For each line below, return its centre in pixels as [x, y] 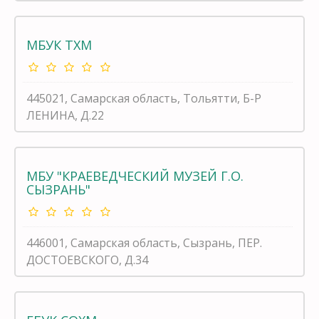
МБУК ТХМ [59, 45]
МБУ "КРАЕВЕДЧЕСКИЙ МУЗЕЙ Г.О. [135, 176]
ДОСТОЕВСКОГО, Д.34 [87, 260]
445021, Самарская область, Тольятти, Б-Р [144, 98]
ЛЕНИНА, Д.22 [65, 115]
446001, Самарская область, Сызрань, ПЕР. [144, 242]
